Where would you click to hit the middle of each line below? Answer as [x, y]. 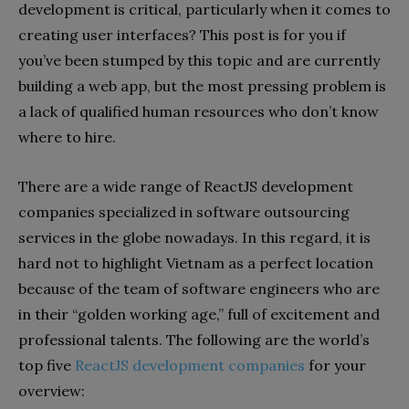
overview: [52, 390]
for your [336, 365]
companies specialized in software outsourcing [184, 211]
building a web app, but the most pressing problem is [202, 85]
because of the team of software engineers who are [199, 288]
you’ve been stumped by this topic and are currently [199, 60]
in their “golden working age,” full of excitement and [199, 314]
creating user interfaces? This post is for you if [182, 34]
